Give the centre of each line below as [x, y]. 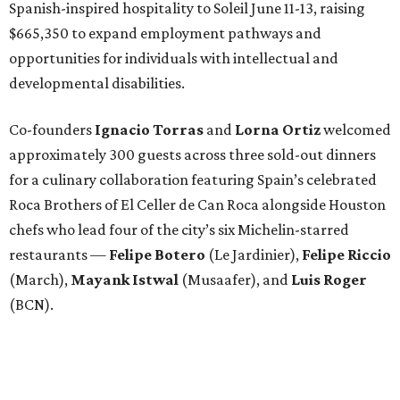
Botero [181, 254]
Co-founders [52, 129]
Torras [178, 129]
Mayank [100, 279]
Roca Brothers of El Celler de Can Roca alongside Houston [197, 204]
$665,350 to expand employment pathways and [165, 33]
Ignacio [122, 129]
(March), [40, 279]
